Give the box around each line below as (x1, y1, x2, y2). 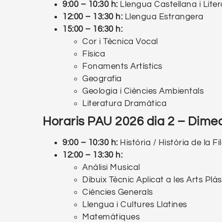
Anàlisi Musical (82, 163, 140, 172)
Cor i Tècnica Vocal (82, 37, 158, 46)
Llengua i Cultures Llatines (82, 200, 187, 209)
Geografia (82, 74, 122, 83)
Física (82, 49, 106, 58)
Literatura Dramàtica (82, 99, 167, 108)
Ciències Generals (82, 187, 153, 197)
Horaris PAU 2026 (43, 114, 147, 128)
